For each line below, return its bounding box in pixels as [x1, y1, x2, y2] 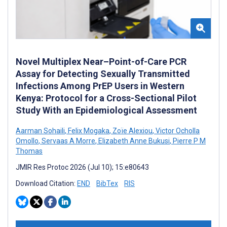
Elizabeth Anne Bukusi [97, 137, 170, 145]
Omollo [16, 137, 39, 145]
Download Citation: [16, 179, 77, 188]
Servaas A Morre [40, 137, 95, 145]
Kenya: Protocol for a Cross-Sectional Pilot [16, 93, 197, 104]
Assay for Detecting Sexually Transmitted [16, 68, 190, 80]
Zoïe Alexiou [111, 127, 153, 135]
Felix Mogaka [66, 127, 109, 135]
